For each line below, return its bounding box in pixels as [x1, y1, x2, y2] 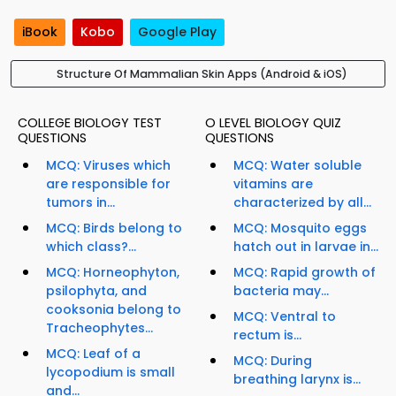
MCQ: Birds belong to [46, 219, 182, 238]
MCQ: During [233, 352, 312, 370]
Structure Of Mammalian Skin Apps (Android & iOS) [56, 66, 347, 82]
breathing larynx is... [233, 370, 361, 389]
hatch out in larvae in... [233, 238, 378, 256]
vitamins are [233, 175, 313, 194]
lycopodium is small [46, 363, 175, 382]
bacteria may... [233, 282, 329, 301]
